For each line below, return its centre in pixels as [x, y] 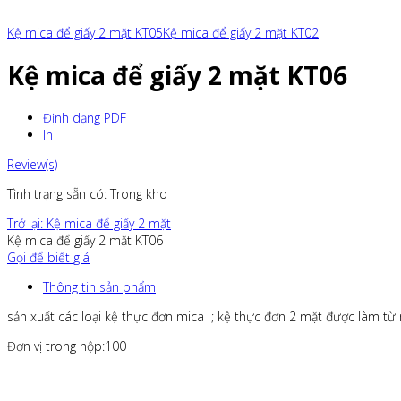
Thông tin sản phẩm [99, 286]
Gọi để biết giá [48, 257]
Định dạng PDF [85, 117]
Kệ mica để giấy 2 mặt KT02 [241, 33]
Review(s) [32, 164]
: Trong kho [136, 193]
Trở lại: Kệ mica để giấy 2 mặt [89, 223]
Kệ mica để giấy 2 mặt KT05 [85, 33]
